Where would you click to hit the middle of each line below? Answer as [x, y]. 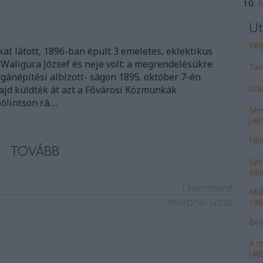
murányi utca [199, 203]
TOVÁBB [35, 152]
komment [208, 188]
